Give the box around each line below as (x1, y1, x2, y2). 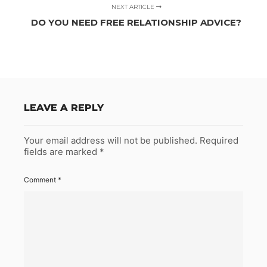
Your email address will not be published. (24, 135, 197, 147)
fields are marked (24, 146, 100, 158)
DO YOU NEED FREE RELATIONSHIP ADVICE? (31, 17, 242, 29)
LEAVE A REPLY (24, 102, 104, 114)
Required (200, 135, 238, 147)
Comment (24, 175, 58, 185)
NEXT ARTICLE (111, 3, 156, 11)
